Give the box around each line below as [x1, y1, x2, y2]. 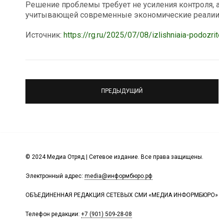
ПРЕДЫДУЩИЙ [101, 88, 143, 95]
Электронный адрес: [25, 172, 85, 179]
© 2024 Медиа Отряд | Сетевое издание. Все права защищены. [25, 153, 203, 160]
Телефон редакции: [25, 210, 81, 218]
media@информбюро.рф [85, 172, 153, 179]
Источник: [25, 30, 64, 40]
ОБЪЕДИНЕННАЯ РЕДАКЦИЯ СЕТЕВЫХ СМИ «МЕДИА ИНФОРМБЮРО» [25, 191, 218, 198]
